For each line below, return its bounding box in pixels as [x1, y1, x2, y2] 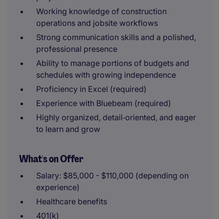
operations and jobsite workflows [36, 18, 158, 28]
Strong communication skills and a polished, [36, 32, 196, 42]
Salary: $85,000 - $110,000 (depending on [36, 171, 189, 180]
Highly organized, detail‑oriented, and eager [36, 112, 196, 122]
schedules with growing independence [36, 70, 176, 80]
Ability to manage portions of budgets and [36, 58, 189, 68]
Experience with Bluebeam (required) [36, 98, 171, 108]
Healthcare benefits [36, 197, 107, 206]
